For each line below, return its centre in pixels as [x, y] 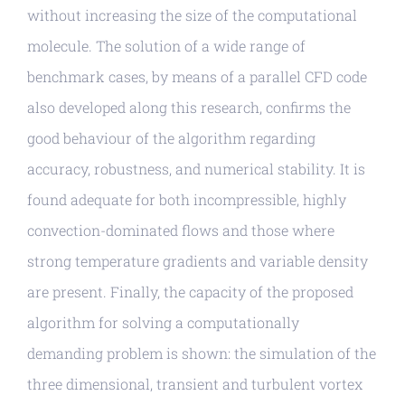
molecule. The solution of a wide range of [166, 46]
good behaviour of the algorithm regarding [171, 138]
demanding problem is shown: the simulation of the [202, 353]
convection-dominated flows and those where [181, 231]
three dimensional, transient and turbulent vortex [195, 384]
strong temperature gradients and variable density [198, 261]
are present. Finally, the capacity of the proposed [190, 292]
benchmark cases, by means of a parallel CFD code [197, 77]
